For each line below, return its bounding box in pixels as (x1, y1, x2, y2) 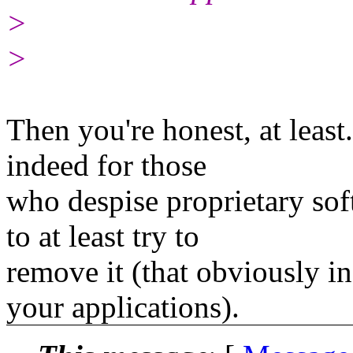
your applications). (6, 289, 240, 324)
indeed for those (6, 147, 206, 182)
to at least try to (6, 218, 199, 253)
